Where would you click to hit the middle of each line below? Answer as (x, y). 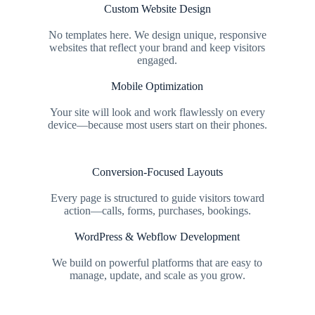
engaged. (157, 60)
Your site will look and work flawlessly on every (157, 112)
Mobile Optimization (157, 86)
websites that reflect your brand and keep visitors (157, 47)
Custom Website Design (157, 9)
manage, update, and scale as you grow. (157, 275)
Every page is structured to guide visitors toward (157, 198)
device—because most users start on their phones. (157, 125)
